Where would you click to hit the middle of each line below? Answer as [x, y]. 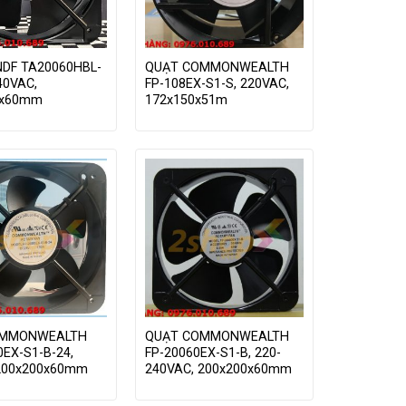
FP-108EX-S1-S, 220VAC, [217, 84]
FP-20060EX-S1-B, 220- [213, 353]
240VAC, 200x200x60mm [218, 370]
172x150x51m [186, 101]
